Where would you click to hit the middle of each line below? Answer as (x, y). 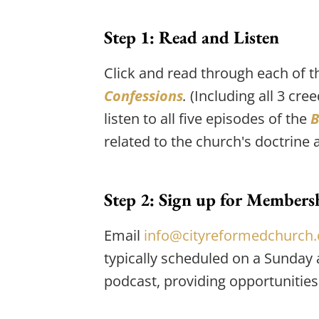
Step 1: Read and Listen (191, 37)
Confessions (143, 95)
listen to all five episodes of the (207, 118)
